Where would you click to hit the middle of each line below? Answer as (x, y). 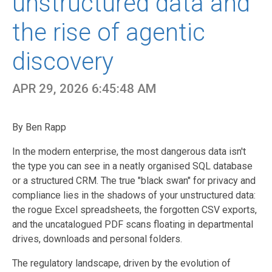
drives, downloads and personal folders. (97, 239)
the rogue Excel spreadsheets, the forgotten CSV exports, (134, 210)
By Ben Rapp (39, 127)
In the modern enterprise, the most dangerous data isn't (129, 152)
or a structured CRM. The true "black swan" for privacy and (134, 181)
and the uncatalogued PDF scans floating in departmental (133, 225)
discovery (63, 62)
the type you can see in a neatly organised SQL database (132, 166)
